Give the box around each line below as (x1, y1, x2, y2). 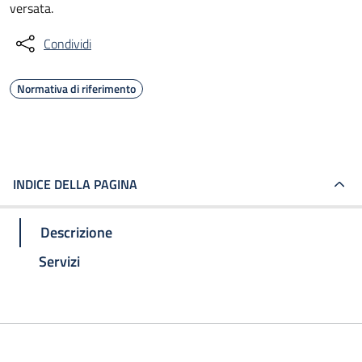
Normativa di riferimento (17, 80, 136, 97)
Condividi (44, 34, 91, 53)
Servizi (39, 250, 80, 272)
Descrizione (40, 221, 112, 243)
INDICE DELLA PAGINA (13, 175, 137, 194)
